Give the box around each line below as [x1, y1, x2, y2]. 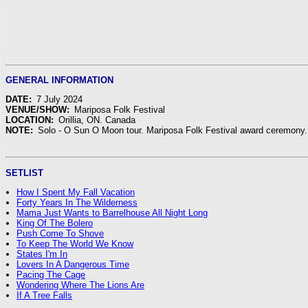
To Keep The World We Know [16, 238, 133, 249]
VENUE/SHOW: [5, 104, 69, 115]
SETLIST [5, 167, 43, 178]
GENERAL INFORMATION [5, 74, 113, 85]
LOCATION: [5, 115, 54, 126]
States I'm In [16, 248, 67, 259]
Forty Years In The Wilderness [16, 197, 137, 208]
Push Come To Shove [16, 228, 104, 239]
